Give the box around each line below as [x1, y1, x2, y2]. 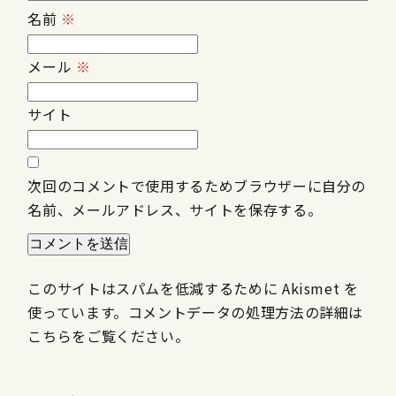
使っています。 [27, 301, 128, 324]
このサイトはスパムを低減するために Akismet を [27, 278, 359, 300]
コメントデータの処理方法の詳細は [127, 301, 364, 324]
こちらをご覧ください [27, 325, 175, 347]
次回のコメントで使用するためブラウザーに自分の [27, 175, 367, 197]
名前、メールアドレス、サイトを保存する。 [27, 199, 323, 221]
